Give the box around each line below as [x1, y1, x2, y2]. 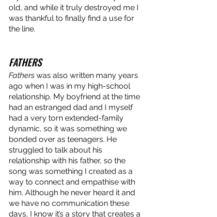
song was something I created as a [9, 166, 135, 176]
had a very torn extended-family [9, 113, 125, 123]
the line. [9, 24, 37, 33]
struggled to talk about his [9, 145, 104, 155]
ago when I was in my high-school [9, 81, 132, 91]
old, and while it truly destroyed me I [9, 2, 140, 12]
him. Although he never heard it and [9, 187, 137, 197]
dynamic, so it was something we [9, 124, 129, 133]
